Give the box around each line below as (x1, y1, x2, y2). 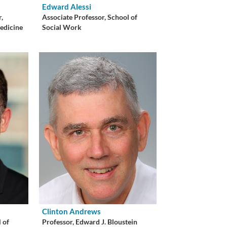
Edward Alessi (42, 2, 92, 11)
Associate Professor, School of (42, 13, 138, 21)
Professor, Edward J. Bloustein (42, 217, 138, 226)
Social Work (42, 23, 82, 31)
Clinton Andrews (42, 206, 101, 216)
